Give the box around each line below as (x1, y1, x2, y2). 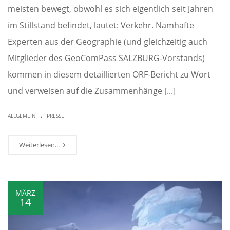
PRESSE (47, 112, 64, 120)
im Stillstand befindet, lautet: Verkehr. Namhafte (8, 20, 194, 31)
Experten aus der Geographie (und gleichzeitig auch (8, 36, 207, 48)
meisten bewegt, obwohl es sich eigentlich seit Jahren (8, 3, 213, 15)
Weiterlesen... (19, 140, 61, 150)
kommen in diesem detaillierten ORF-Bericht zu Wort (8, 69, 210, 81)
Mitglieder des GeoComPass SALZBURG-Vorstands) (8, 52, 205, 64)
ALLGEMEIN (8, 112, 36, 120)
